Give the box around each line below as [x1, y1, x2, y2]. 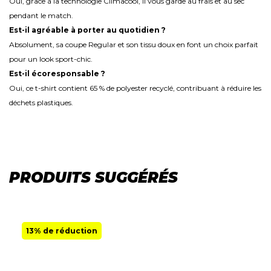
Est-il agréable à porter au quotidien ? [9, 25, 166, 34]
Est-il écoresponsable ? [9, 69, 105, 78]
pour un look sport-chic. [9, 54, 93, 64]
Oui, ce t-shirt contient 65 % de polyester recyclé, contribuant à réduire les [9, 83, 261, 93]
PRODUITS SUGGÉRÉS [9, 169, 178, 186]
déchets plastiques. [9, 98, 73, 107]
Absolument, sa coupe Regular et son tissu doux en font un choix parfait [9, 40, 258, 49]
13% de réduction [26, 226, 97, 235]
